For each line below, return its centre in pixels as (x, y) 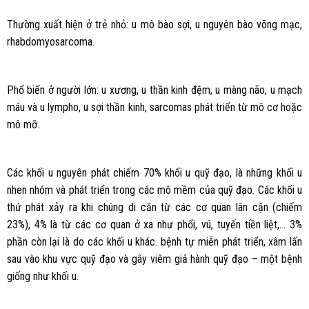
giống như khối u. (42, 276)
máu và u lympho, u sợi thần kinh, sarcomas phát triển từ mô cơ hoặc (154, 107)
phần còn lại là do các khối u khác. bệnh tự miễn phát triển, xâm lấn (154, 241)
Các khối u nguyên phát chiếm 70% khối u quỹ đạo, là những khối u (154, 172)
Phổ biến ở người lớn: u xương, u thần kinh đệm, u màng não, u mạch (154, 90)
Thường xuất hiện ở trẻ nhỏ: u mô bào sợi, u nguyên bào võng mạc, (154, 25)
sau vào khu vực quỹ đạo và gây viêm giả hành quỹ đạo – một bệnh (154, 259)
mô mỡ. (23, 124)
